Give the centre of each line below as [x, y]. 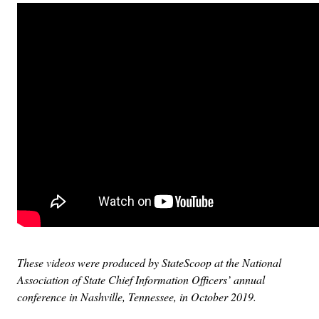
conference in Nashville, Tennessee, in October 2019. [137, 296]
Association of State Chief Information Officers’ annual [141, 279]
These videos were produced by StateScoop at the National [149, 262]
